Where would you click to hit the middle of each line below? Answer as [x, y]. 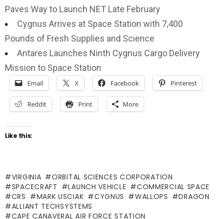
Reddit [37, 104]
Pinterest [184, 83]
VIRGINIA [26, 177]
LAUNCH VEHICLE [97, 187]
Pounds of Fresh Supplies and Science [80, 38]
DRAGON [194, 197]
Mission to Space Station [53, 68]
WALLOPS [151, 197]
